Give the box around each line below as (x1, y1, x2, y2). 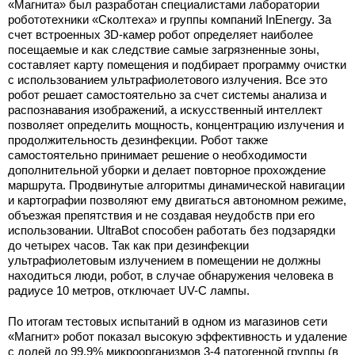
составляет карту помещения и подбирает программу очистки (8, 58, 346, 71)
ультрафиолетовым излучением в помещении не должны (8, 254, 321, 267)
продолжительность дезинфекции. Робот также (8, 133, 268, 147)
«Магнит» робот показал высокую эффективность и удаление (8, 330, 347, 343)
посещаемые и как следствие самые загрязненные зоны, (8, 43, 319, 56)
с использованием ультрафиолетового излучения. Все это (8, 73, 327, 86)
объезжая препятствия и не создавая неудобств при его (8, 208, 315, 222)
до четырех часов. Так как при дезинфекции (8, 239, 249, 252)
